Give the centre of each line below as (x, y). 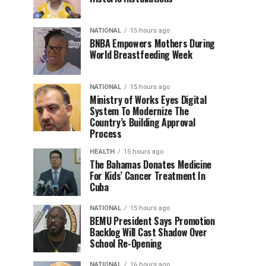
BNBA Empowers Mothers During (153, 43)
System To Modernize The (139, 111)
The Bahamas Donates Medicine (151, 164)
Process (106, 134)
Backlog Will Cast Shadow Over (148, 232)
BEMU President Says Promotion (152, 221)
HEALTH (102, 152)
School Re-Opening (126, 243)
